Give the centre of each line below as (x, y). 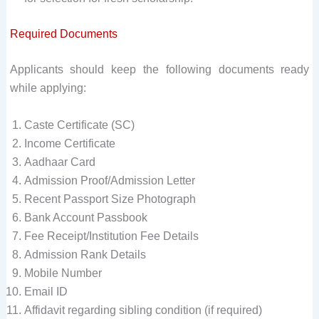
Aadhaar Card (59, 162)
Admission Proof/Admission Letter (109, 180)
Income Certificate (69, 143)
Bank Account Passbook (85, 217)
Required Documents (63, 33)
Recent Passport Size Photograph (110, 199)
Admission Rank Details (85, 254)
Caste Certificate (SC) (79, 125)
